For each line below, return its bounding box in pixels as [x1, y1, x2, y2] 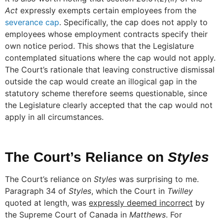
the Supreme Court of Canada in [5, 209, 129, 220]
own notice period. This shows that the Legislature [5, 40, 194, 51]
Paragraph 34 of [5, 185, 69, 196]
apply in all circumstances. [5, 111, 104, 122]
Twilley [167, 185, 193, 196]
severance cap [5, 17, 59, 27]
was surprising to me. [119, 174, 199, 184]
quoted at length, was [5, 197, 89, 208]
